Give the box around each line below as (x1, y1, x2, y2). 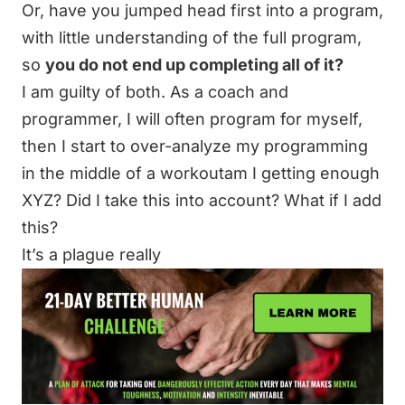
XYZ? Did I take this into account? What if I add (22, 191, 381, 210)
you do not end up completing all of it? (45, 55, 344, 74)
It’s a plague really (22, 245, 161, 264)
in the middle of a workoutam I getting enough (22, 164, 380, 183)
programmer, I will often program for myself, (22, 109, 363, 128)
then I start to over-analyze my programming (22, 137, 368, 155)
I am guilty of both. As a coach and (22, 82, 288, 101)
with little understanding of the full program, (22, 28, 362, 47)
